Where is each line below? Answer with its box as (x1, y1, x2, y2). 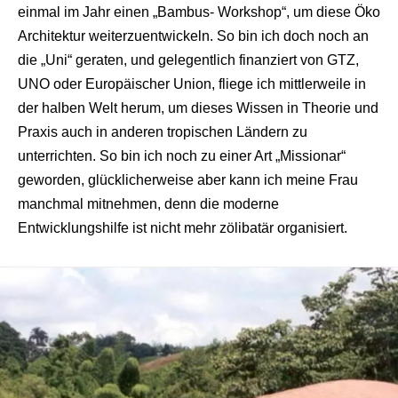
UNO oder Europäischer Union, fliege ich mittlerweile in (18, 76, 366, 92)
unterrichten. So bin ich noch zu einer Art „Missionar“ (18, 147, 346, 163)
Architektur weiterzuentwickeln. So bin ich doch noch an (18, 28, 369, 44)
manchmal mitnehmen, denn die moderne (18, 195, 279, 211)
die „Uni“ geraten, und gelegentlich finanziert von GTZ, (18, 52, 359, 68)
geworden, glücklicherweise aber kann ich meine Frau (18, 171, 358, 187)
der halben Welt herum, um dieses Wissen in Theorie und (18, 99, 378, 115)
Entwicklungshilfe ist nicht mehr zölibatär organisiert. (18, 219, 347, 235)
